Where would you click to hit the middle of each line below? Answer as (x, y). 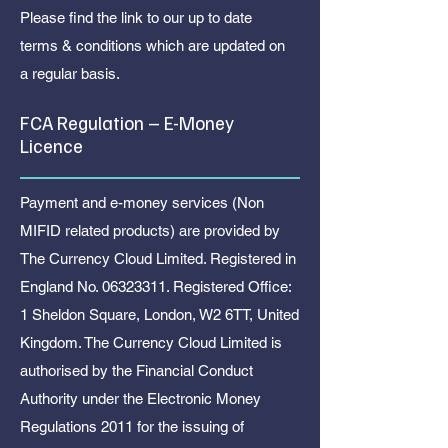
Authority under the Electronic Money (140, 398)
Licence (51, 145)
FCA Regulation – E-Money (127, 122)
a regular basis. (70, 73)
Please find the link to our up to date (136, 17)
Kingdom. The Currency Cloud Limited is (151, 342)
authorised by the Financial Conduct (136, 370)
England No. (61, 286)
